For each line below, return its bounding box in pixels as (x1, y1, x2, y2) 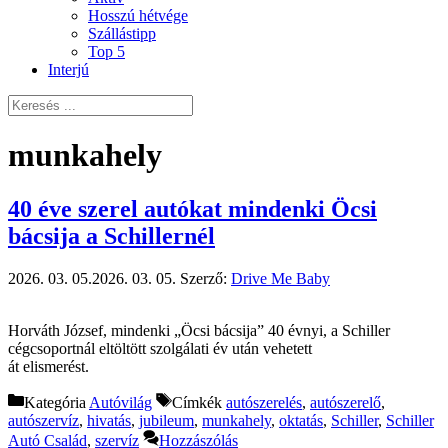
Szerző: (180, 269, 231, 287)
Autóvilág (89, 393, 152, 411)
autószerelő (310, 393, 381, 411)
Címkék (172, 393, 226, 411)
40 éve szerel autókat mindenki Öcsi (8, 195, 377, 222)
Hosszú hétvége (88, 6, 188, 24)
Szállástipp (88, 24, 156, 42)
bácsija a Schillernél (8, 222, 215, 249)
